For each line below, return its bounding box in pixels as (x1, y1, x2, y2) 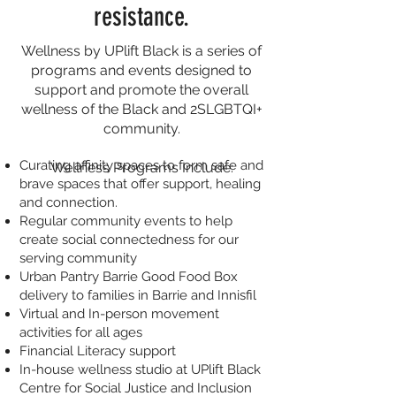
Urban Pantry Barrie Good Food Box (19, 269, 238, 285)
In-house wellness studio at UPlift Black (19, 362, 261, 377)
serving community (19, 250, 137, 266)
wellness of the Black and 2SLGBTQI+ (20, 101, 263, 118)
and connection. (19, 194, 118, 210)
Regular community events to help (19, 213, 232, 229)
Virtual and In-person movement (19, 306, 219, 322)
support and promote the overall (34, 81, 248, 98)
